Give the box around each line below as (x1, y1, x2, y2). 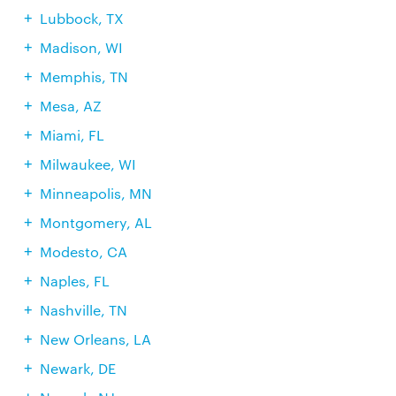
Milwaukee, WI (39, 155, 136, 173)
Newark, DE (39, 359, 116, 377)
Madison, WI (39, 38, 123, 57)
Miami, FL (39, 126, 104, 144)
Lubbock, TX (39, 9, 124, 27)
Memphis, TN (39, 67, 128, 86)
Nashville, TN (39, 301, 127, 319)
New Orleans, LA (39, 330, 151, 348)
